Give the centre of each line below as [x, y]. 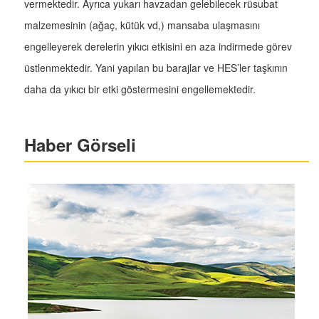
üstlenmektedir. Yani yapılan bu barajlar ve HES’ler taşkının [156, 68]
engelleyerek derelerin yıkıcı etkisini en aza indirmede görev [158, 47]
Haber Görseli [80, 145]
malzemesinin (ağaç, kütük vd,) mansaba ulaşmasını [142, 25]
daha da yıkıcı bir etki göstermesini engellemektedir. [140, 89]
